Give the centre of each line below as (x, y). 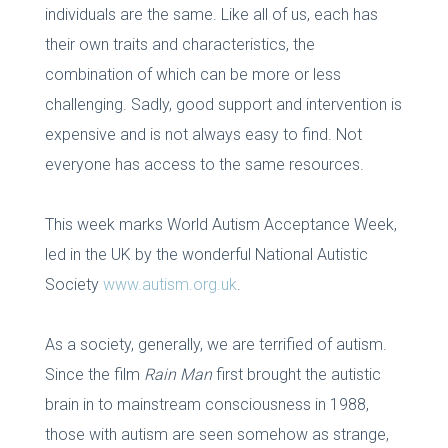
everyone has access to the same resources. (204, 164)
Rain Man (177, 374)
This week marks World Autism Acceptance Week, (220, 224)
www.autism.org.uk (169, 284)
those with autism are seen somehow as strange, (216, 434)
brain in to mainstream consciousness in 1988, (206, 404)
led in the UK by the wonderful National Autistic (206, 254)
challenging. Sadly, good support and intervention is (223, 104)
